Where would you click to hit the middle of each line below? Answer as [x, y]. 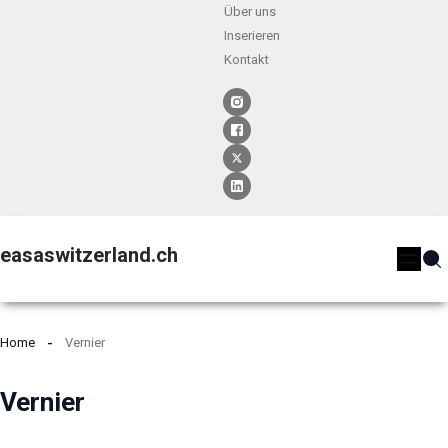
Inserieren [252, 35]
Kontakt [246, 59]
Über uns [250, 11]
